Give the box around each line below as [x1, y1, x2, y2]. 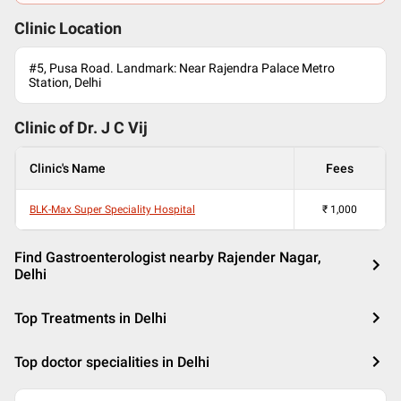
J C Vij [101, 119, 148, 137]
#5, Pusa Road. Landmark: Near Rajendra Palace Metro [29, 61, 335, 75]
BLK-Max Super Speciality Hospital [30, 203, 195, 216]
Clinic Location [14, 20, 122, 38]
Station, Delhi [29, 75, 101, 90]
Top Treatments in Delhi [14, 310, 166, 327]
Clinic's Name [30, 161, 106, 175]
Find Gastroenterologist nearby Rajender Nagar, [14, 249, 321, 266]
